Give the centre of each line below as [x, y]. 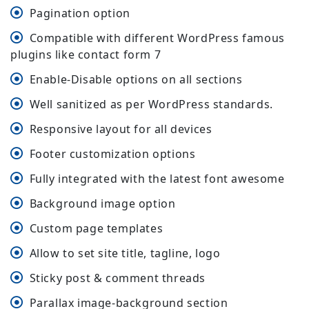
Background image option [102, 204]
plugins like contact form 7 [86, 55]
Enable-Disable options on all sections [136, 80]
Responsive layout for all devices [121, 129]
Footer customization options [112, 154]
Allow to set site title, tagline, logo [125, 253]
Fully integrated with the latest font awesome [157, 179]
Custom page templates [96, 229]
